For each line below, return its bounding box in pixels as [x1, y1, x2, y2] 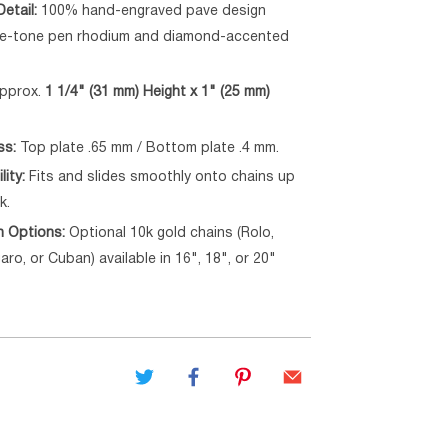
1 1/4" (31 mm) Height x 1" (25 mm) [45, 86, 271, 100]
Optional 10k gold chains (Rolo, [65, 226, 275, 240]
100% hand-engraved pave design [37, 4, 267, 18]
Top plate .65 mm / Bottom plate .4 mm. [16, 141, 280, 155]
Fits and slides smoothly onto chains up [25, 171, 296, 185]
